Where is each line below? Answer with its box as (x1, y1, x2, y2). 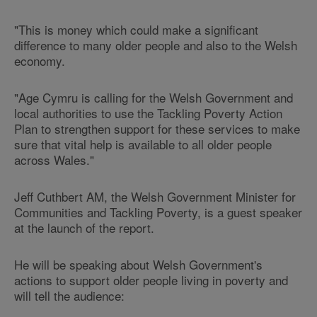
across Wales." (14, 151, 94, 168)
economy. (14, 52, 65, 69)
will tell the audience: (14, 287, 125, 304)
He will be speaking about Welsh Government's (14, 255, 263, 273)
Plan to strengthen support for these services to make (14, 120, 300, 137)
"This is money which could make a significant (14, 21, 258, 38)
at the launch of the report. (14, 219, 154, 236)
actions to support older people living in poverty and (14, 271, 288, 289)
